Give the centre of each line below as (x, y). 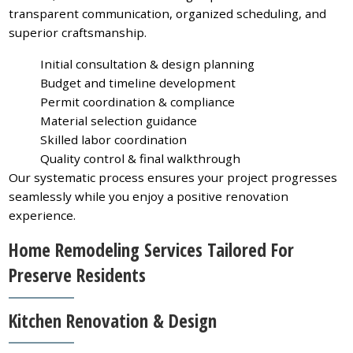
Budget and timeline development (138, 83)
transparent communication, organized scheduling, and (168, 14)
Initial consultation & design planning (148, 64)
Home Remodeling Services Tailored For (152, 250)
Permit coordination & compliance (138, 102)
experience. (43, 216)
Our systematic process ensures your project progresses (173, 178)
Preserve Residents (78, 275)
